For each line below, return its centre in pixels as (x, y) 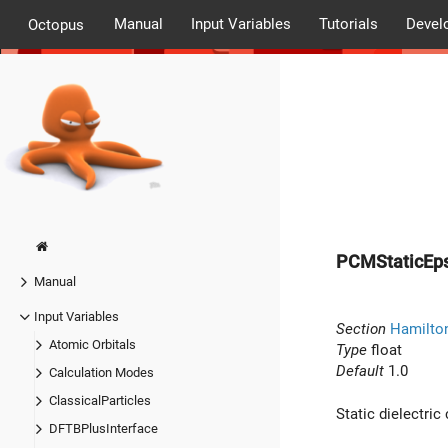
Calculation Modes (101, 373)
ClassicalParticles (100, 401)
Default (360, 370)
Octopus (56, 24)
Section (361, 328)
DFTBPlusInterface (103, 429)
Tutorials (348, 24)
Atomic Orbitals (92, 345)
